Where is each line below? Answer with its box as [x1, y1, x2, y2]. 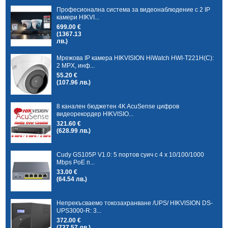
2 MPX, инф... [56, 62, 95, 69]
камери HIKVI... [56, 13, 100, 21]
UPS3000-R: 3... [56, 207, 102, 214]
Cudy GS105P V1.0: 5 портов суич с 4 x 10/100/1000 [56, 151, 205, 158]
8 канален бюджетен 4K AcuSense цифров [56, 102, 180, 110]
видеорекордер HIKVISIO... [56, 110, 134, 118]
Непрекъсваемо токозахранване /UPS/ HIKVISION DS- [56, 199, 213, 207]
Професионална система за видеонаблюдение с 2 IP [56, 6, 211, 13]
